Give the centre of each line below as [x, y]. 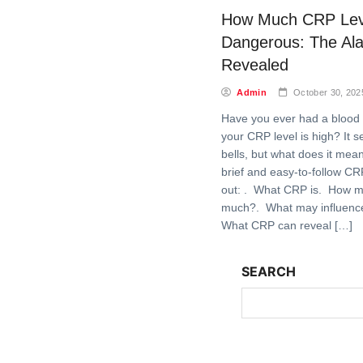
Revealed [255, 65]
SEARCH [269, 271]
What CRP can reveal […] [287, 225]
